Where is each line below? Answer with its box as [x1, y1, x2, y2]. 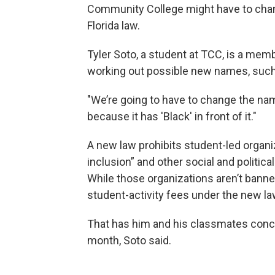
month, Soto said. [87, 233, 171, 247]
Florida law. [87, 18, 140, 32]
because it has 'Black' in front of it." [87, 109, 257, 123]
